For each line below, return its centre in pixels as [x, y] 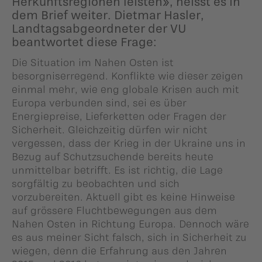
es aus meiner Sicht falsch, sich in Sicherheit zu [129, 237]
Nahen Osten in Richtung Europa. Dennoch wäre [130, 223]
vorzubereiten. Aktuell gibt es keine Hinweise [123, 196]
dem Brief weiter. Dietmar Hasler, [108, 14]
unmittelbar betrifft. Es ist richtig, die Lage [117, 169]
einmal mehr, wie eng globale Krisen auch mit [125, 89]
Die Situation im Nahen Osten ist [93, 62]
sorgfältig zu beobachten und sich [96, 183]
